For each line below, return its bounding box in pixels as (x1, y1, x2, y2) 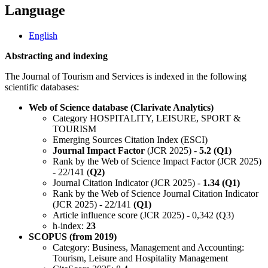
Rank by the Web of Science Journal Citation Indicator (53, 188, 258, 199)
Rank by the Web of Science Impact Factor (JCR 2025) (53, 156, 261, 167)
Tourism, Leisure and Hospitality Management (53, 253, 228, 264)
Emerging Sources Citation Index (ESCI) (53, 135, 208, 145)
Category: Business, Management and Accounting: (53, 242, 244, 253)
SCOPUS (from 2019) (29, 232, 117, 242)
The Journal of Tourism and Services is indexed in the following (5, 71, 246, 82)
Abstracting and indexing (5, 51, 108, 62)
